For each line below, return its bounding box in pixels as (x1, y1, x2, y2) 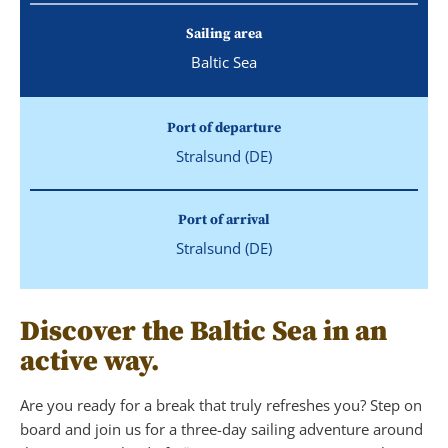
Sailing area (186, 24, 262, 43)
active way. (20, 343, 159, 379)
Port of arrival (178, 210, 270, 229)
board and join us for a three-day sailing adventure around (20, 418, 423, 439)
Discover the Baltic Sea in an (20, 313, 387, 349)
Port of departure (167, 118, 281, 137)
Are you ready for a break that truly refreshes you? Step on (20, 394, 422, 415)
